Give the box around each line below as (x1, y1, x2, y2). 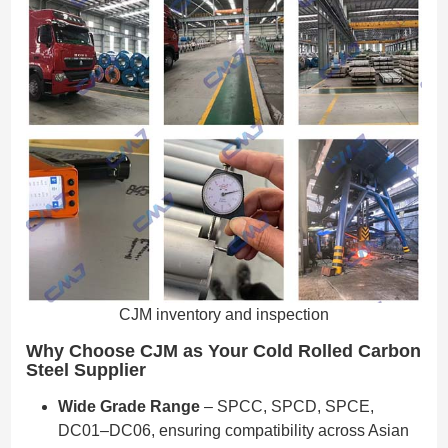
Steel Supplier (26, 360, 147, 380)
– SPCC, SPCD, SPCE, (200, 397, 375, 415)
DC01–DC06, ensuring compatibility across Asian (58, 421, 410, 439)
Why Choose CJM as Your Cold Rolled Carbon (26, 341, 422, 361)
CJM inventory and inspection (119, 306, 330, 324)
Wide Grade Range (58, 397, 201, 415)
